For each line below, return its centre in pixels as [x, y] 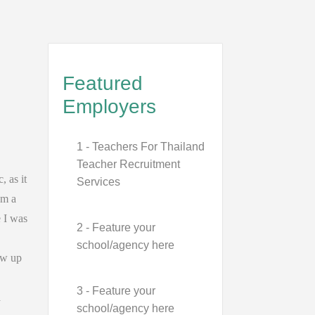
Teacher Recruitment [128, 164]
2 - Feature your [116, 227]
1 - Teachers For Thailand [140, 147]
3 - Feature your [116, 291]
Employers [109, 107]
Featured [102, 83]
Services [98, 182]
